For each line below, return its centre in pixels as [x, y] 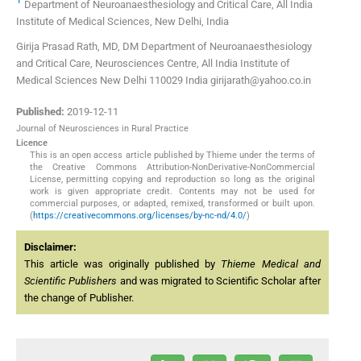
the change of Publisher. [79, 298]
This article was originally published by [123, 264]
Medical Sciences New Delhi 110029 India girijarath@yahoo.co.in [164, 80]
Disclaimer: [50, 247]
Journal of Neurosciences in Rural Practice [102, 129]
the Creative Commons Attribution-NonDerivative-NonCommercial [172, 168]
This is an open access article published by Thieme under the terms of [172, 156]
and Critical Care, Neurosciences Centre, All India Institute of [153, 63]
